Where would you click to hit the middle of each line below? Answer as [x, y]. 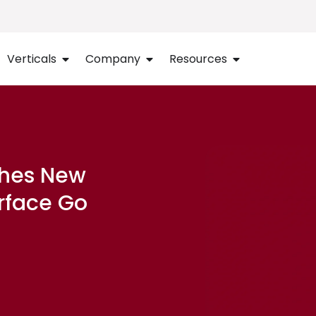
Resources [198, 59]
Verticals [32, 59]
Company [113, 59]
